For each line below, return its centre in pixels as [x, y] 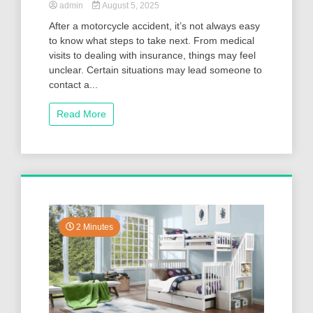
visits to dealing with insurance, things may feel [152, 55]
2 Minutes [94, 227]
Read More [81, 114]
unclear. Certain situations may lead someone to [155, 70]
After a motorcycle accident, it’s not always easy [154, 26]
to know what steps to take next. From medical [152, 40]
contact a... [73, 84]
